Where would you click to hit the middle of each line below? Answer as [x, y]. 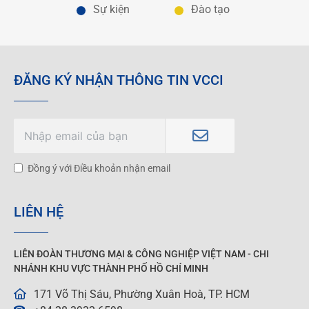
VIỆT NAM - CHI [234, 254]
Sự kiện [111, 10]
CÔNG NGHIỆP [167, 254]
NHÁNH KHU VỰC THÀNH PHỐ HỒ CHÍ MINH [111, 269]
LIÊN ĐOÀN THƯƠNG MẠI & [74, 254]
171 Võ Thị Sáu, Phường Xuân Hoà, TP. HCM [140, 294]
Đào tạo [210, 10]
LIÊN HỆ [39, 212]
